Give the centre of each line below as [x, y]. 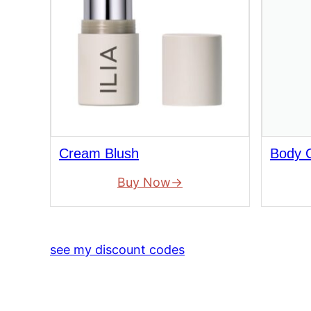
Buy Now [144, 183]
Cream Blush [99, 153]
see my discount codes [117, 250]
